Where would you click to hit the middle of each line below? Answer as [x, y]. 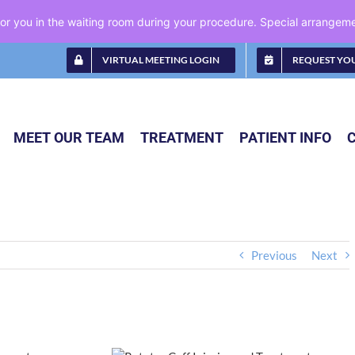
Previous [274, 255]
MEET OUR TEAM [69, 137]
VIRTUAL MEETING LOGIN [161, 60]
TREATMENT [182, 137]
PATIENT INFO [285, 137]
